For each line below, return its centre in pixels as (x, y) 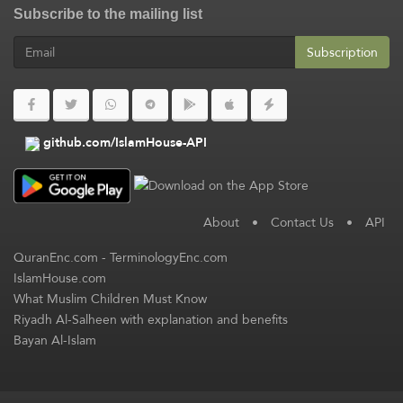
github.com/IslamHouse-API (125, 142)
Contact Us (302, 222)
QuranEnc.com (56, 257)
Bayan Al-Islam (55, 340)
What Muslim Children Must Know (110, 298)
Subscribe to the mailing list (108, 14)
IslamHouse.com (60, 278)
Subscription (342, 52)
